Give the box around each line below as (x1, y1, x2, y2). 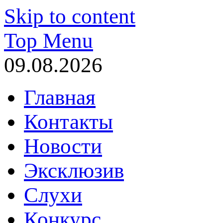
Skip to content (4, 4, 135, 28)
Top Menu (4, 29, 93, 52)
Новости (24, 134, 102, 158)
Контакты (24, 110, 113, 133)
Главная (24, 86, 96, 109)
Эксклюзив (24, 159, 124, 182)
